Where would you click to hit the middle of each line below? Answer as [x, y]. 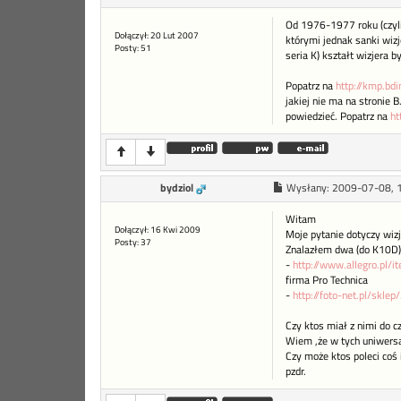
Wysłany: [309, 188]
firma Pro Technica [326, 281]
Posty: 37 [133, 243]
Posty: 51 [133, 48]
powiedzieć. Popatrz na [337, 117]
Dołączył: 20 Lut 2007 [157, 36]
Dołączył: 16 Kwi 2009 [158, 230]
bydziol [177, 188]
